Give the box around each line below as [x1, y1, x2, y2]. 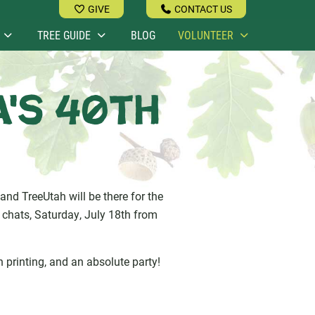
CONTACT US [172, 2, 232, 15]
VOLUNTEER [178, 27, 233, 42]
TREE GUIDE [37, 27, 91, 42]
